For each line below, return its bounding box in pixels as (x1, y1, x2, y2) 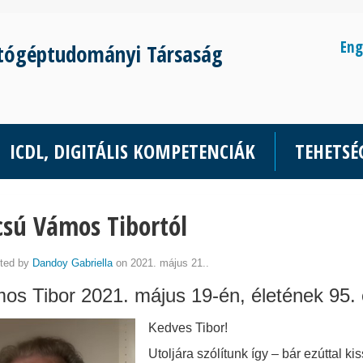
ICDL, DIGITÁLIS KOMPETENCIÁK (10, 138, 255, 164)
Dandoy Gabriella (32, 257, 113, 269)
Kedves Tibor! (148, 321, 231, 335)
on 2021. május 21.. (113, 257, 209, 269)
